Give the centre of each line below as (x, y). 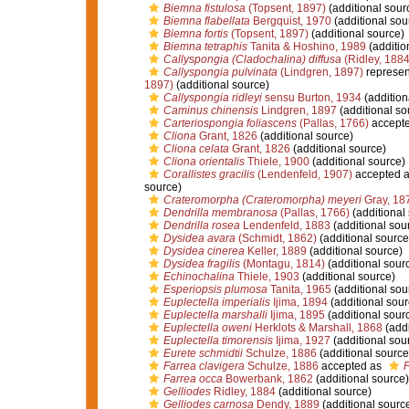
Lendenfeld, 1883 (285, 225)
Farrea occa (193, 379)
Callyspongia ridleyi (212, 98)
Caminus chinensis (210, 110)
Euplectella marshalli (215, 315)
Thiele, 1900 (277, 162)
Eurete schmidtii (203, 353)
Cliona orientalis (204, 162)
